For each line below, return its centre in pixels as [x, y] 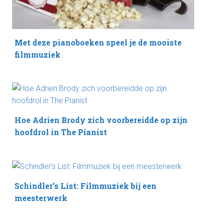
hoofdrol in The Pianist [61, 132]
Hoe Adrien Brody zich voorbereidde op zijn [101, 120]
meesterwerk [41, 198]
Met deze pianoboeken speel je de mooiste [98, 43]
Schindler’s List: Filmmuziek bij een [85, 186]
